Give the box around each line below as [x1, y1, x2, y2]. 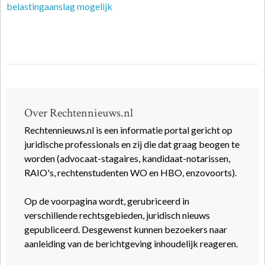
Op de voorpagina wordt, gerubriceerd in [24, 195, 189, 206]
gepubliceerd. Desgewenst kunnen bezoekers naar [24, 224, 227, 235]
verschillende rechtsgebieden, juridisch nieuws [24, 209, 210, 221]
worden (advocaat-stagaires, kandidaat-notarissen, [24, 153, 230, 164]
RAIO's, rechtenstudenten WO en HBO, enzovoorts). [24, 167, 237, 178]
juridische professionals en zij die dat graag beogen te [24, 138, 240, 150]
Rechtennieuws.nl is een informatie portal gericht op [24, 124, 232, 135]
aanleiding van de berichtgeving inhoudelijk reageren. [24, 238, 238, 249]
